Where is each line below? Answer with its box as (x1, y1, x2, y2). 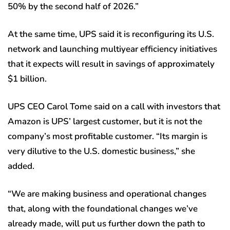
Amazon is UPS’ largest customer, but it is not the (8, 115, 202, 127)
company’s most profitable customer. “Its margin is (8, 130, 207, 142)
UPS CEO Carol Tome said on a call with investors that (8, 100, 220, 112)
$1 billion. (8, 72, 47, 85)
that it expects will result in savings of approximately (8, 57, 215, 70)
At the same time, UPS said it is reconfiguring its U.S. (8, 28, 214, 40)
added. (8, 160, 34, 172)
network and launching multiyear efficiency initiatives (8, 43, 217, 55)
